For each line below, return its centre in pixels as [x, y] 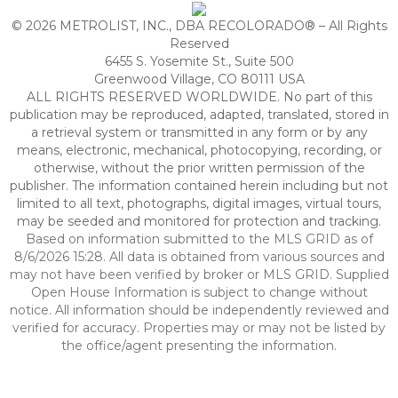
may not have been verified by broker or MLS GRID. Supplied [199, 275]
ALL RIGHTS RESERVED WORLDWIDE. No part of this [199, 97]
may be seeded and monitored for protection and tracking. [199, 221]
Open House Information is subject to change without [199, 292]
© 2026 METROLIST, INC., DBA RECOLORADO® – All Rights [199, 26]
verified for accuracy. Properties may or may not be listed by [199, 328]
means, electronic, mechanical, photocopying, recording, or [199, 150]
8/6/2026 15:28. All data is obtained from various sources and [199, 257]
